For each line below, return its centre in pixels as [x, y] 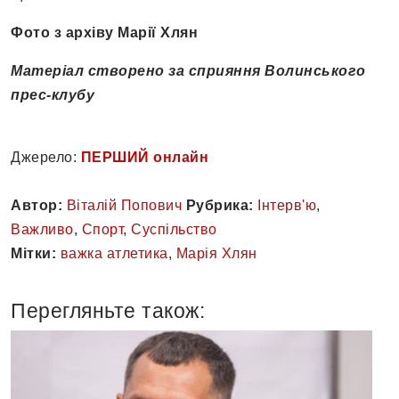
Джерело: [46, 158]
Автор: [37, 206]
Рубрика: [220, 206]
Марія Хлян [216, 254]
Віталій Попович [124, 206]
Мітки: [33, 254]
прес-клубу [53, 95]
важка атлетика [114, 254]
